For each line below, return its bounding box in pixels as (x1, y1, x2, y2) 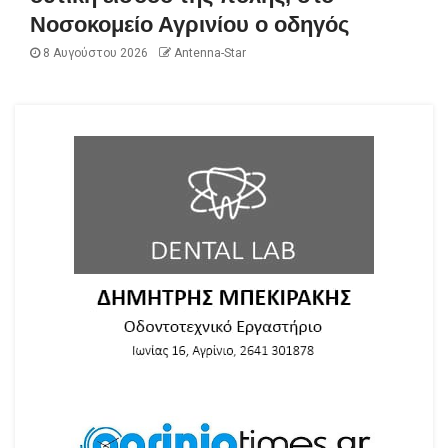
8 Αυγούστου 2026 (40, 46, 148, 61)
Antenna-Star (171, 46, 246, 61)
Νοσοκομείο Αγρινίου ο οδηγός (30, 12, 349, 38)
